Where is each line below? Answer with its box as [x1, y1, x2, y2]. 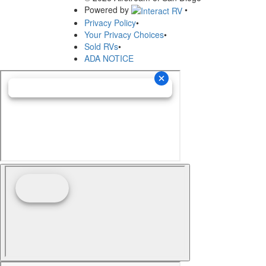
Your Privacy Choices [84, 28, 164, 40]
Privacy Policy [84, 16, 136, 28]
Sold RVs [84, 40, 118, 52]
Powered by [84, 3, 131, 15]
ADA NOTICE [84, 52, 134, 64]
